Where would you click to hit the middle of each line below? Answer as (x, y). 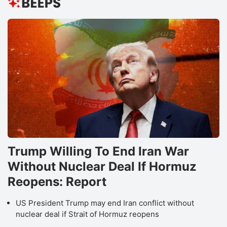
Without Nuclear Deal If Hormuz (102, 166)
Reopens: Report (57, 181)
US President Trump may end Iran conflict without (105, 203)
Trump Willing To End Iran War (98, 151)
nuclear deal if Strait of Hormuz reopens (87, 214)
